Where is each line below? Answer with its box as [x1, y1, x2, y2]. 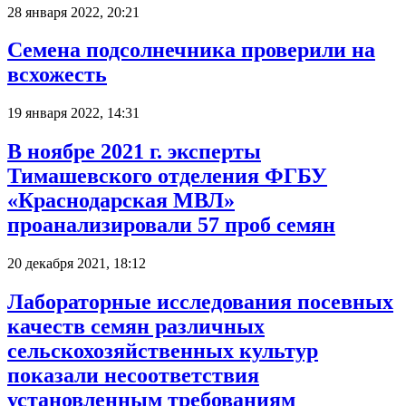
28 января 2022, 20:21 [7, 4, 140, 20]
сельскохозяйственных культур [7, 339, 318, 363]
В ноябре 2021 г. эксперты [7, 140, 261, 164]
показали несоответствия [7, 363, 259, 388]
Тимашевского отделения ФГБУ [7, 164, 327, 188]
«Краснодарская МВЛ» [7, 188, 235, 213]
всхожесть [7, 63, 107, 87]
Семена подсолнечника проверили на [7, 38, 375, 63]
